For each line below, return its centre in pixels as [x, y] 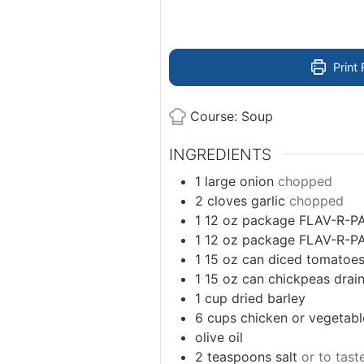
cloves [227, 201]
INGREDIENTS [220, 154]
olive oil [219, 338]
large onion [239, 182]
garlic [268, 201]
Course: [215, 116]
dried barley [269, 299]
